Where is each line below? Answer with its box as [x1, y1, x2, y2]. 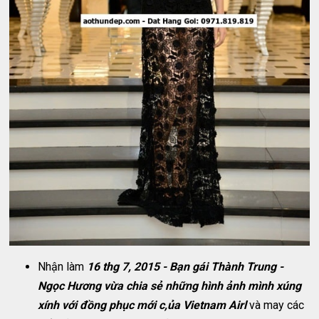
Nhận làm [38, 259, 88, 273]
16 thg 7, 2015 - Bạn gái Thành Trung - [87, 259, 284, 273]
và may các [246, 298, 305, 312]
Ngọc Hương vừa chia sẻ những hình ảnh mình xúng [38, 278, 302, 293]
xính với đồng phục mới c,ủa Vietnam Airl [38, 298, 247, 312]
